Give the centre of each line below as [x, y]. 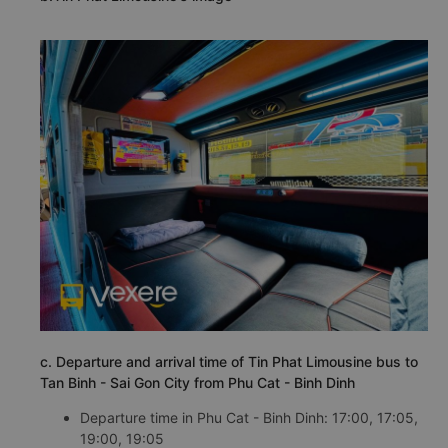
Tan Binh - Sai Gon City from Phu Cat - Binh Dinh [197, 382]
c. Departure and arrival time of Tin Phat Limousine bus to [229, 361]
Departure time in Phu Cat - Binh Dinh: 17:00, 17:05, [249, 417]
